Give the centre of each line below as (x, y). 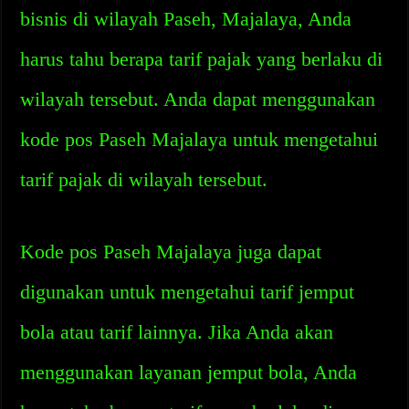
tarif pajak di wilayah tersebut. (144, 179)
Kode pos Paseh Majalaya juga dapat (171, 252)
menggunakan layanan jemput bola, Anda (189, 372)
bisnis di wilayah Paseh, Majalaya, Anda (186, 19)
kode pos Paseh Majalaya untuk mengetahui (199, 139)
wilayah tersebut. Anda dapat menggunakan (198, 99)
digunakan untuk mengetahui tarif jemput (188, 292)
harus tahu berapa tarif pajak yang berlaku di (202, 59)
